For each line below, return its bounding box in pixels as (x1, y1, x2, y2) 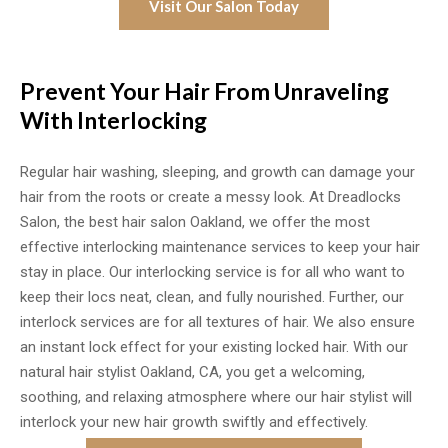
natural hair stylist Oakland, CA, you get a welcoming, (20, 363, 365, 381)
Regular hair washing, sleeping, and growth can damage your (20, 163, 415, 181)
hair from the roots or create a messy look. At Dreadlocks (20, 188, 401, 206)
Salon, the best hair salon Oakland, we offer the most (20, 213, 370, 231)
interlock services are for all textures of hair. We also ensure (20, 313, 415, 331)
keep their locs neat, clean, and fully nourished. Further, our (20, 288, 404, 306)
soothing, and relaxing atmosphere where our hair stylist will (20, 388, 412, 406)
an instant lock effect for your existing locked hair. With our (20, 338, 408, 356)
